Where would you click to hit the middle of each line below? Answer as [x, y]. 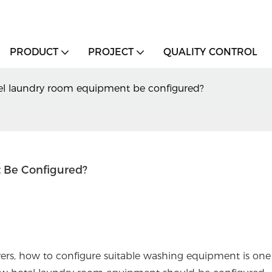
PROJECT [111, 52]
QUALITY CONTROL [210, 52]
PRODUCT [34, 52]
